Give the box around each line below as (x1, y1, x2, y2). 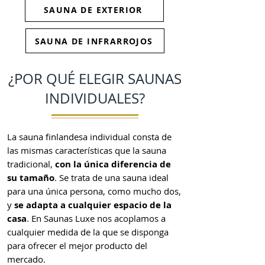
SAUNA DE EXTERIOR (44, 4, 143, 15)
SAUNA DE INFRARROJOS (34, 35, 153, 47)
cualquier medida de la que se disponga (7, 226, 169, 238)
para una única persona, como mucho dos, (7, 185, 181, 197)
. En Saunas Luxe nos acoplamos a (27, 212, 166, 224)
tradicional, (7, 158, 55, 170)
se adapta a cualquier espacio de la (14, 199, 172, 211)
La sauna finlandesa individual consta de (7, 131, 172, 143)
